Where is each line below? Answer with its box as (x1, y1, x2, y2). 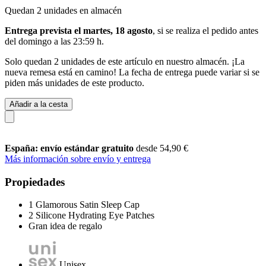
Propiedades (5, 175, 65, 188)
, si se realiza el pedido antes (153, 25, 258, 36)
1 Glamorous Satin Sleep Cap (28, 199, 140, 210)
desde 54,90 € (136, 142, 188, 153)
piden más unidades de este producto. (5, 77, 144, 88)
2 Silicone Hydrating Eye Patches (28, 210, 154, 221)
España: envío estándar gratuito (5, 142, 136, 153)
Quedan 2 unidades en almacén (5, 5, 122, 15)
